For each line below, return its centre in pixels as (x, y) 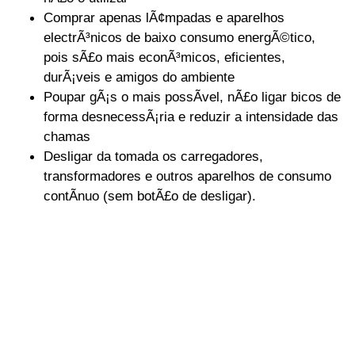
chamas (67, 137)
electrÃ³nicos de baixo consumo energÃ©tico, (179, 38)
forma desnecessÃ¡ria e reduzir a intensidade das (191, 117)
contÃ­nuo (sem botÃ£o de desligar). (150, 196)
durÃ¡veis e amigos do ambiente (139, 77)
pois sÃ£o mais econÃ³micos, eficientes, (164, 57)
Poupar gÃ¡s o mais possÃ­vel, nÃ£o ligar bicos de (192, 97)
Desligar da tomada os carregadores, (153, 157)
